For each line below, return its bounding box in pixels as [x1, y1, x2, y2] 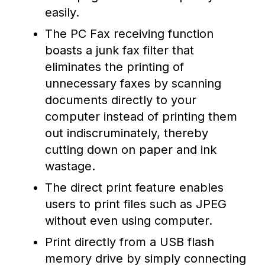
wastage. [45, 159, 95, 173]
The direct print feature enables [45, 180, 224, 195]
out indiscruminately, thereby [45, 126, 208, 140]
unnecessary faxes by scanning [45, 76, 221, 91]
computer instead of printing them [45, 109, 237, 124]
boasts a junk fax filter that [45, 43, 194, 57]
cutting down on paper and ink [45, 143, 216, 157]
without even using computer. [45, 214, 212, 228]
